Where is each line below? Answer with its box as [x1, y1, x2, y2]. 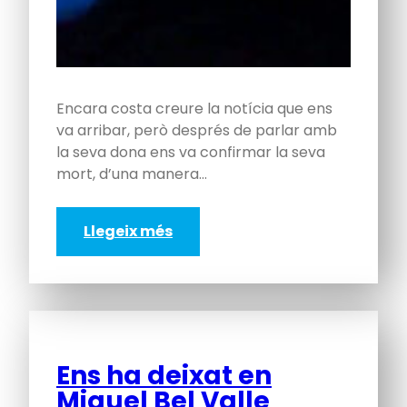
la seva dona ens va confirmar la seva [56, 142, 325, 164]
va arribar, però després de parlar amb [56, 120, 337, 142]
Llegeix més [84, 221, 173, 243]
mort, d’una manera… [56, 164, 207, 185]
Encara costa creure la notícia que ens [56, 98, 333, 120]
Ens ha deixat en [56, 358, 272, 394]
